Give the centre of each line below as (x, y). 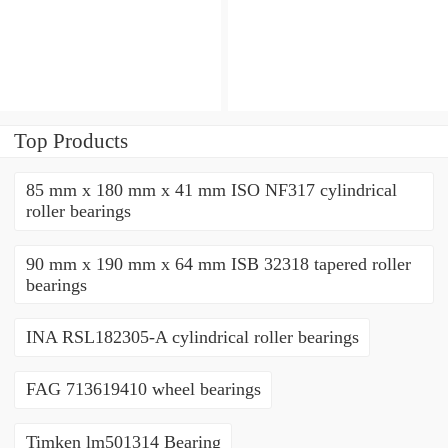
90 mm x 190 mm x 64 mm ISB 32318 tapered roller (218, 263)
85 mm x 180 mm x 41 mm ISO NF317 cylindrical (211, 190)
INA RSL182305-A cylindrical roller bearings (192, 337)
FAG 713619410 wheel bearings (143, 389)
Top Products (71, 140)
